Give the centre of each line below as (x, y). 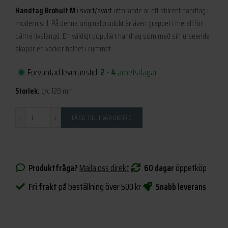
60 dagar (158, 168)
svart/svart (95, 11)
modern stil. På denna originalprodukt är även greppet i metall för (109, 23)
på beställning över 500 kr (99, 187)
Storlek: (27, 91)
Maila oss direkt (104, 168)
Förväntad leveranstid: (63, 73)
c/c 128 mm (57, 91)
